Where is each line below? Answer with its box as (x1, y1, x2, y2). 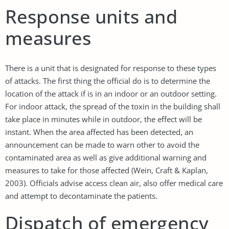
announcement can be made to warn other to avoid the (5, 139, 199, 150)
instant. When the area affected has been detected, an (5, 126, 193, 137)
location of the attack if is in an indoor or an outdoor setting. (5, 88, 217, 99)
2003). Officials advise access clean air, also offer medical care (5, 177, 223, 188)
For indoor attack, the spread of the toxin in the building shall (5, 101, 220, 111)
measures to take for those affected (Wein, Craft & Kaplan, (5, 165, 208, 175)
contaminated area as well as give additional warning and (5, 152, 207, 163)
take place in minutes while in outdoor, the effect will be (5, 113, 202, 124)
